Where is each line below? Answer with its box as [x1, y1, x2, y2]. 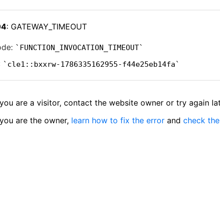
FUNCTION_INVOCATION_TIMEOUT [20, 43, 139, 52]
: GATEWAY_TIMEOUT [6, 22, 87, 31]
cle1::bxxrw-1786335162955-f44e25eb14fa [7, 60, 175, 68]
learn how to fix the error [71, 115, 165, 125]
